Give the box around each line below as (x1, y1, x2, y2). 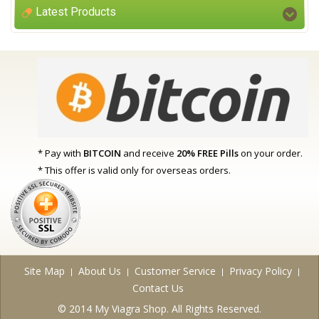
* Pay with (38, 147, 83, 160)
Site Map (23, 264, 65, 278)
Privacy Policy (229, 264, 292, 278)
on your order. (239, 147, 303, 160)
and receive (121, 147, 177, 160)
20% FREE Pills (177, 147, 239, 160)
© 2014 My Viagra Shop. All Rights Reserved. (58, 302, 261, 316)
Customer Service (134, 264, 216, 278)
